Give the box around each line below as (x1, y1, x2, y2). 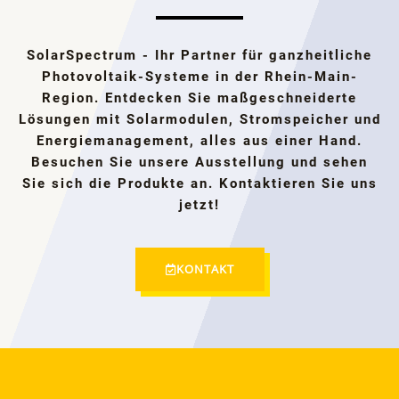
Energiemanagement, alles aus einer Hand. (37, 132, 362, 149)
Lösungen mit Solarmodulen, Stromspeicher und (18, 110, 381, 127)
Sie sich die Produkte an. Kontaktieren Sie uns (21, 175, 378, 191)
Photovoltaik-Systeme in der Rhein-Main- (41, 68, 358, 85)
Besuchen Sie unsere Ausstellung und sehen (31, 153, 368, 170)
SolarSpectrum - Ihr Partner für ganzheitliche (27, 46, 372, 63)
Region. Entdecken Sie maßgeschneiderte (42, 89, 357, 106)
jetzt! (179, 196, 220, 213)
